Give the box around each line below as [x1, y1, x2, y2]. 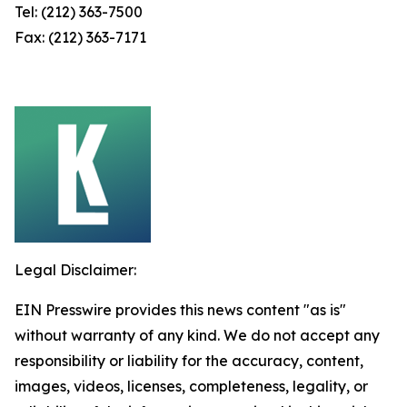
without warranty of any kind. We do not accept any [15, 326, 380, 344]
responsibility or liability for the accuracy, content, [15, 352, 363, 370]
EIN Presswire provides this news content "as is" [15, 301, 346, 319]
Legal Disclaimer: [15, 261, 136, 279]
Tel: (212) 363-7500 [15, 3, 143, 21]
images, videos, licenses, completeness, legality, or [15, 377, 368, 395]
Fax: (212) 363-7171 [15, 28, 146, 46]
